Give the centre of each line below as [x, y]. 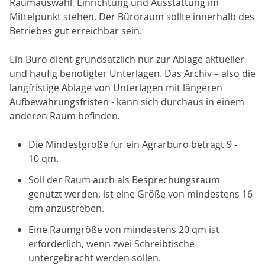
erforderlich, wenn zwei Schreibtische [112, 243]
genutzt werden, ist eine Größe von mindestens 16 [140, 194]
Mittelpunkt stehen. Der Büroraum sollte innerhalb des [132, 16]
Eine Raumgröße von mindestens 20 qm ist [124, 229]
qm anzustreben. [66, 208]
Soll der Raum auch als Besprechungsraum [124, 180]
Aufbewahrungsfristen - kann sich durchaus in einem [127, 101]
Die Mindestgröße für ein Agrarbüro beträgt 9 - [133, 144]
